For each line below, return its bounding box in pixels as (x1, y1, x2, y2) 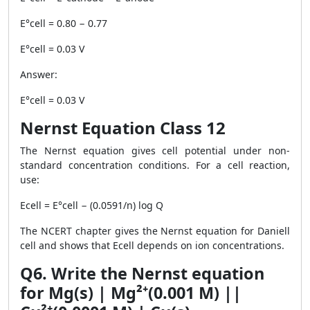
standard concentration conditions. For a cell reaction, (20, 158, 290, 172)
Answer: (20, 68, 57, 81)
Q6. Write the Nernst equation (20, 262, 264, 284)
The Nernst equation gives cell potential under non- (20, 144, 290, 157)
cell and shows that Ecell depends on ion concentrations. (20, 239, 284, 252)
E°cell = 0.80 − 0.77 (20, 17, 107, 30)
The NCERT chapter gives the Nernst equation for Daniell (20, 224, 290, 237)
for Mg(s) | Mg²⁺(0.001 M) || (20, 282, 241, 304)
